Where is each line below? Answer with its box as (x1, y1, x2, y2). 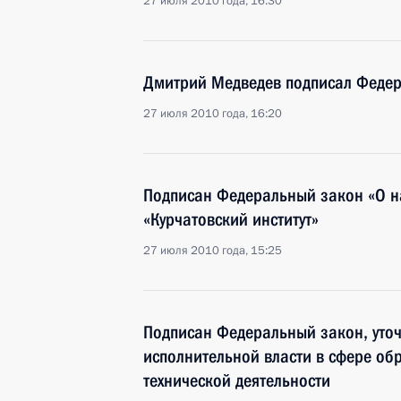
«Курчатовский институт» (143, 209, 319, 230)
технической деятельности (143, 370, 330, 391)
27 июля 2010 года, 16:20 (143, 106, 282, 122)
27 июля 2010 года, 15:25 (143, 243, 282, 259)
